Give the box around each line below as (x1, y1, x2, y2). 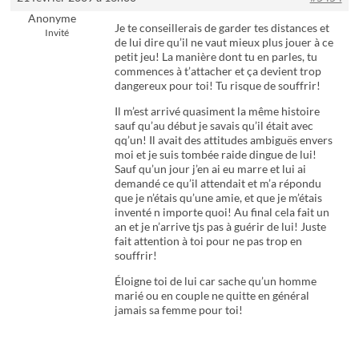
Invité (44, 26, 69, 38)
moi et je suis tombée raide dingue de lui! (115, 147, 317, 161)
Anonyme (27, 10, 76, 25)
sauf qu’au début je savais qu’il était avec (115, 118, 314, 132)
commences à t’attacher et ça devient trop (115, 63, 322, 78)
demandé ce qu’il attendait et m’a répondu (115, 175, 322, 190)
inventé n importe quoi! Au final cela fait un (115, 204, 330, 219)
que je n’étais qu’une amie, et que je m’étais (115, 190, 323, 204)
